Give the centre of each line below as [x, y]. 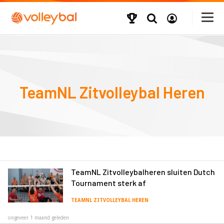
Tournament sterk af [108, 182]
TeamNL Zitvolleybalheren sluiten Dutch [143, 171]
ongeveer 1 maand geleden [38, 217]
